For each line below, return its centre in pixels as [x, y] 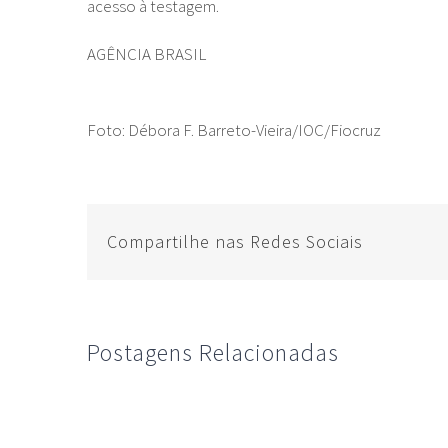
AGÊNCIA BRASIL [146, 54]
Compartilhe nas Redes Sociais [235, 241]
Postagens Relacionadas [213, 352]
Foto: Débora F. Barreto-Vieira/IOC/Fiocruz [234, 130]
